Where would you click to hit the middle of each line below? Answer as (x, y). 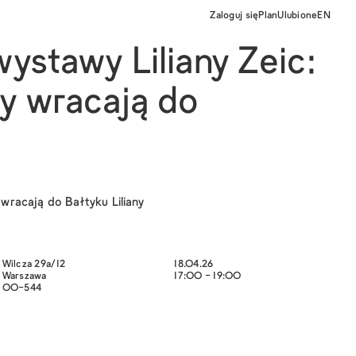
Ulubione (298, 15)
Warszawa (24, 277)
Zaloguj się (234, 15)
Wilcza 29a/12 (34, 265)
